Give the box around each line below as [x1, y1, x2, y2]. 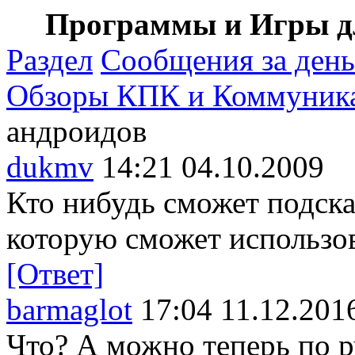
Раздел [6, 43, 93, 77]
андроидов [6, 114, 147, 148]
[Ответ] [6, 257, 104, 291]
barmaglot [6, 292, 132, 326]
